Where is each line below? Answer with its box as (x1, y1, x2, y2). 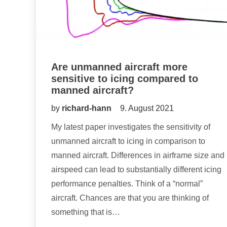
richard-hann (62, 103, 113, 112)
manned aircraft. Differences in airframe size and (51, 150, 224, 160)
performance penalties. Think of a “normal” (51, 179, 203, 188)
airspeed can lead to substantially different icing (51, 165, 221, 174)
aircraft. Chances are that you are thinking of (51, 193, 209, 202)
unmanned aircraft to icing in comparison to (51, 136, 205, 145)
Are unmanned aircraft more (51, 61, 187, 72)
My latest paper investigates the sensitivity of (51, 122, 210, 131)
